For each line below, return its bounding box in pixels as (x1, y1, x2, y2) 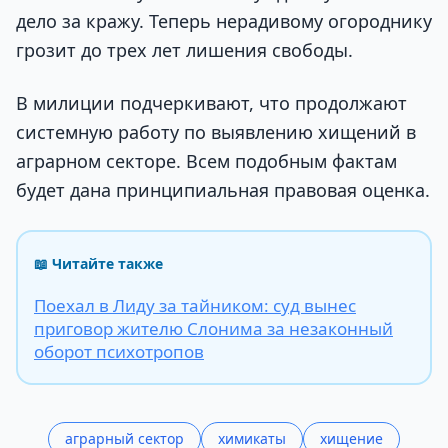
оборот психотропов (34, 339, 204, 363)
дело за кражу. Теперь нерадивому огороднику (16, 9, 432, 34)
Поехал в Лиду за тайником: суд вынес (34, 293, 356, 317)
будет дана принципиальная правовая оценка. (16, 178, 430, 203)
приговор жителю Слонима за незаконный (34, 316, 393, 340)
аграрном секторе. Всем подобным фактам (16, 149, 397, 174)
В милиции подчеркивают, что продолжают (16, 91, 407, 116)
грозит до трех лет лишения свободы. (16, 38, 353, 63)
